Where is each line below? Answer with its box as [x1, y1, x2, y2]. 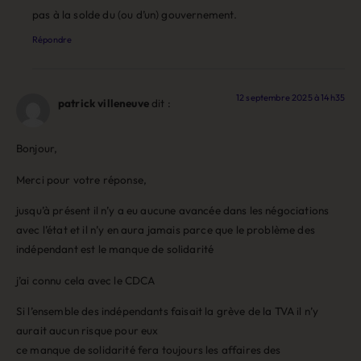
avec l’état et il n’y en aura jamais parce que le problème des [16, 222, 315, 238]
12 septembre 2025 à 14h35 [236, 91, 345, 103]
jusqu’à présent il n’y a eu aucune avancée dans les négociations [16, 203, 330, 218]
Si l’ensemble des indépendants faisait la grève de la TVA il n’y [16, 303, 319, 318]
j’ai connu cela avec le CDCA [16, 272, 156, 288]
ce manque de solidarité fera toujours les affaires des [16, 342, 281, 357]
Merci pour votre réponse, [16, 172, 147, 187]
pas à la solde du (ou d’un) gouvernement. [32, 6, 238, 22]
